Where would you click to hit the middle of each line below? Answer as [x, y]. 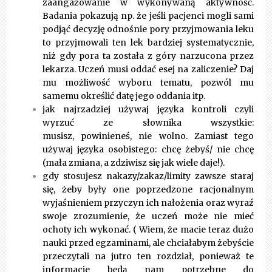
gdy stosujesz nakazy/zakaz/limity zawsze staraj [148, 176]
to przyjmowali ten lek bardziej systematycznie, [148, 43]
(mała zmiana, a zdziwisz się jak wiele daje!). [134, 163]
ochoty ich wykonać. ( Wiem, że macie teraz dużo [148, 230]
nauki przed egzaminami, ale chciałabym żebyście [148, 243]
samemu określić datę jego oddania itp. [124, 96]
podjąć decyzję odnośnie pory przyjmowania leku [148, 29]
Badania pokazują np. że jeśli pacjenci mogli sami [148, 16]
